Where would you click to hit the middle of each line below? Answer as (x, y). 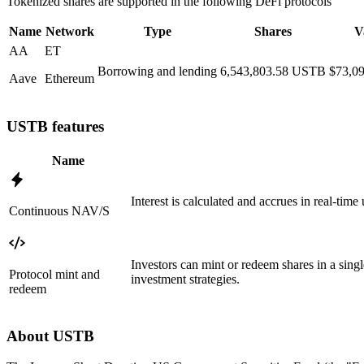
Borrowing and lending (157, 71)
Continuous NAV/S (59, 210)
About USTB (50, 336)
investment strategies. (185, 279)
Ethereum (69, 78)
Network (69, 31)
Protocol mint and (54, 274)
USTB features (55, 127)
